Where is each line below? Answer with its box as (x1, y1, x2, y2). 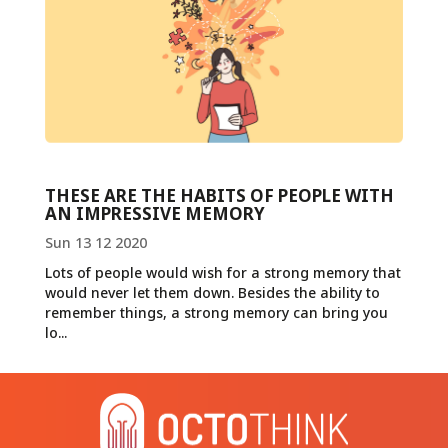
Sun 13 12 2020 (45, 232, 147, 252)
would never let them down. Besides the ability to (45, 282, 380, 302)
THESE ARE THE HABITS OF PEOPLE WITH (45, 183, 394, 207)
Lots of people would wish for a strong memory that (45, 262, 401, 282)
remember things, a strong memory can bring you (45, 302, 388, 322)
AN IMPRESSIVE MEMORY (45, 201, 265, 225)
